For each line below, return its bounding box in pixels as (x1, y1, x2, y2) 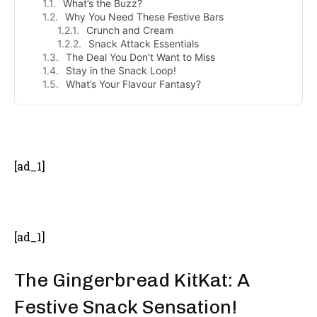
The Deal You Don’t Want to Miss (66, 51, 215, 64)
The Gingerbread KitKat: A (14, 269, 250, 292)
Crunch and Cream (86, 24, 173, 37)
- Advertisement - (127, 131, 190, 140)
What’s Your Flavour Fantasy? (66, 78, 201, 91)
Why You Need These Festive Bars (65, 11, 224, 23)
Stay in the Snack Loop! (66, 64, 176, 77)
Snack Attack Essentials (88, 38, 199, 50)
